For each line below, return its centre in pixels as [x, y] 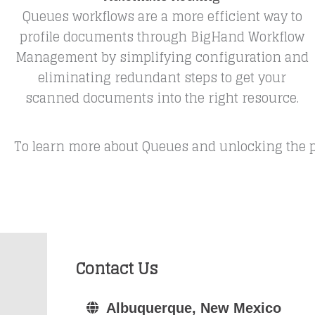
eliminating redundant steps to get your [162, 77]
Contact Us [117, 269]
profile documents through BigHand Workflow [162, 37]
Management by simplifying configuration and [162, 57]
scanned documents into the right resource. [162, 98]
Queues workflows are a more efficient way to [162, 16]
